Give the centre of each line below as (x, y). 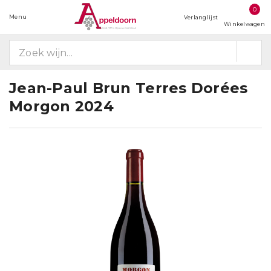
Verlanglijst (201, 17)
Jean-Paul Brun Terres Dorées (129, 88)
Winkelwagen (244, 24)
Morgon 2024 (61, 106)
